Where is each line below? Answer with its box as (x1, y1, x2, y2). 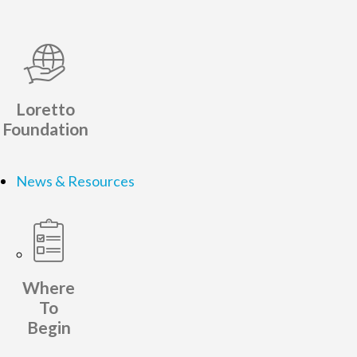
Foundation (2, 119, 88, 139)
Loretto (15, 99, 75, 120)
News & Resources (16, 172, 135, 190)
